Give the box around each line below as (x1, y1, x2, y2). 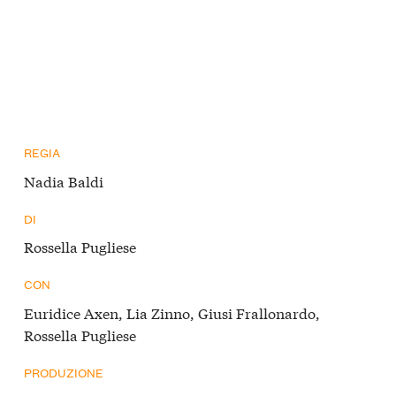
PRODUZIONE (24, 362, 103, 381)
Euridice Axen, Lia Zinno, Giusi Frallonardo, (24, 301, 320, 323)
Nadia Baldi (24, 170, 103, 191)
